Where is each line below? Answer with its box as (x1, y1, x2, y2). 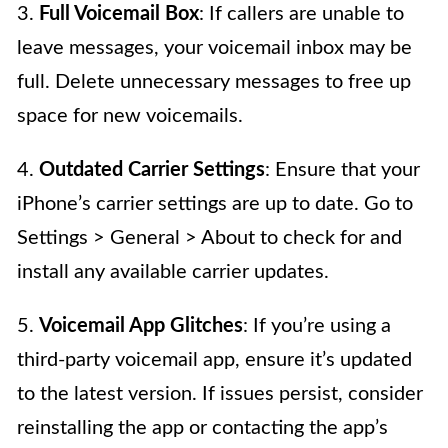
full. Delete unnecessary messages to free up (17, 72, 411, 93)
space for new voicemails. (17, 106, 243, 127)
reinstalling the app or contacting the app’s (17, 418, 388, 439)
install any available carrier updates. (17, 262, 329, 283)
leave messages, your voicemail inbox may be (17, 38, 412, 59)
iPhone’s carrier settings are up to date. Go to (17, 194, 413, 215)
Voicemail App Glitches (39, 316, 243, 337)
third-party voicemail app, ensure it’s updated (17, 350, 412, 371)
